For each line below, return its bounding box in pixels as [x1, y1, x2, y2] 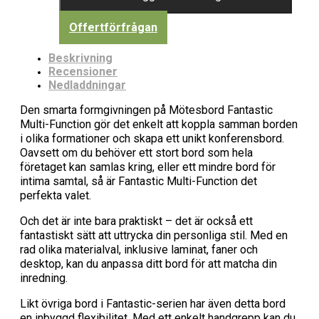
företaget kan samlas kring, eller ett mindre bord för [20, 159, 276, 174]
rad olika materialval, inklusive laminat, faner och [20, 242, 258, 256]
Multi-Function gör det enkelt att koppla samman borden [20, 117, 298, 131]
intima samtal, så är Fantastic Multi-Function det [20, 174, 257, 188]
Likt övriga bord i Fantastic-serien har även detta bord [20, 296, 286, 310]
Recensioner [48, 64, 117, 78]
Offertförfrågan [69, 20, 157, 34]
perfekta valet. [20, 188, 91, 202]
